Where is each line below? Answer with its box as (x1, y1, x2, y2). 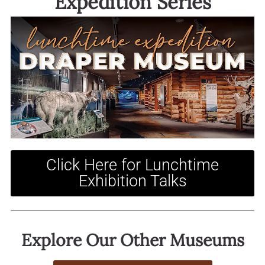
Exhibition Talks (78, 171, 187, 190)
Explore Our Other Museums (21, 229, 244, 251)
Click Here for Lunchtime (46, 155, 219, 174)
